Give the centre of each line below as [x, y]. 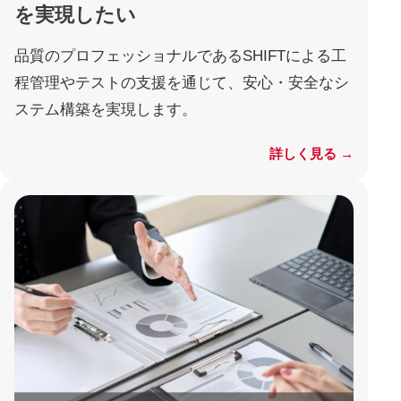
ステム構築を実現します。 [106, 110]
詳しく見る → [312, 154]
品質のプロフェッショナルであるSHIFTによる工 [180, 56]
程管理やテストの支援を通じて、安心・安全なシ [182, 83]
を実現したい [75, 15]
